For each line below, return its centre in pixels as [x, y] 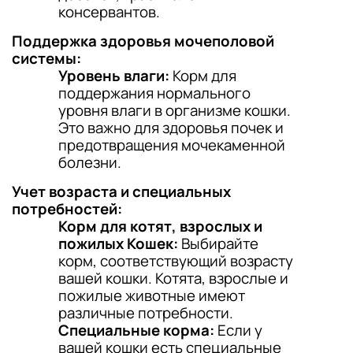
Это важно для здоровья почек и [171, 128]
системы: [46, 58]
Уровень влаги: [114, 76]
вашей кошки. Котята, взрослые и [173, 278]
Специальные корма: [136, 330]
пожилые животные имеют [152, 295]
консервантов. [109, 12]
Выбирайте [218, 243]
